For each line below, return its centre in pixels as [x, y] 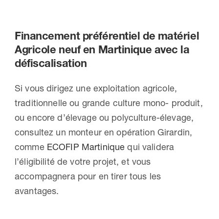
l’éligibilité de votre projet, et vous [83, 162]
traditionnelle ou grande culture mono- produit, [109, 103]
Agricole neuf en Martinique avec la [102, 50]
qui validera [150, 147]
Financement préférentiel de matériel [107, 36]
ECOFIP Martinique [86, 147]
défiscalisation [51, 64]
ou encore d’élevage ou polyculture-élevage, [104, 118]
